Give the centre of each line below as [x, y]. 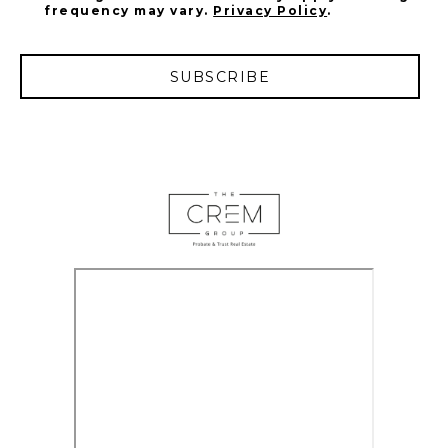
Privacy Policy [270, 11]
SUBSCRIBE [220, 76]
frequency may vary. [129, 11]
